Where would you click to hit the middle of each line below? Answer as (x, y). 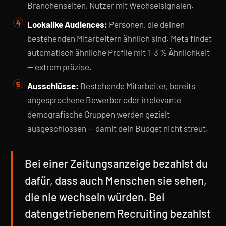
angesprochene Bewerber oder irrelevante (104, 100)
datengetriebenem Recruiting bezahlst (118, 213)
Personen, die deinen (146, 24)
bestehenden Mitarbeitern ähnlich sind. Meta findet (120, 38)
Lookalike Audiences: (67, 24)
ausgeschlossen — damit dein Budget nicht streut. (118, 128)
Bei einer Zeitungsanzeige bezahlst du (116, 163)
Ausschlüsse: (53, 86)
